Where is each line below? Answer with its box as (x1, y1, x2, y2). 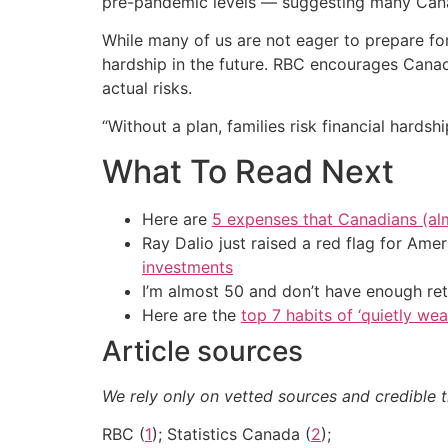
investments (142, 256, 233, 277)
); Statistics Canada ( (152, 424, 311, 445)
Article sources (102, 333, 303, 368)
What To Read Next (102, 151, 394, 191)
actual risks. (102, 77, 192, 98)
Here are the (142, 304, 241, 325)
